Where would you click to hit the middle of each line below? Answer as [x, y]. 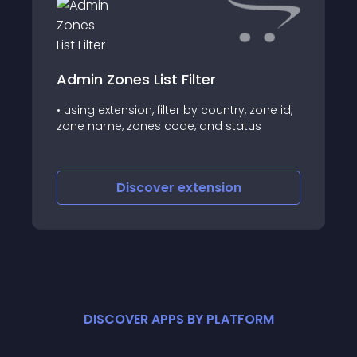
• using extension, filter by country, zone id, [175, 110]
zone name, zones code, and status [159, 126]
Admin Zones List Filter [136, 79]
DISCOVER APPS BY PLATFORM [178, 319]
